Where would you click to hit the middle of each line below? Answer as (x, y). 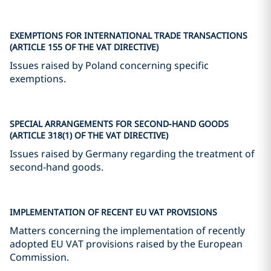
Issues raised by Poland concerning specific (109, 65)
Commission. (39, 257)
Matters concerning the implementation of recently (127, 230)
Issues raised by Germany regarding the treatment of (132, 154)
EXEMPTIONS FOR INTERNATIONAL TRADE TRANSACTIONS (129, 35)
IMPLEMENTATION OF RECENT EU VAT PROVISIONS (113, 212)
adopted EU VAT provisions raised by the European (126, 244)
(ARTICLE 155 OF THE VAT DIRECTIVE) (84, 47)
